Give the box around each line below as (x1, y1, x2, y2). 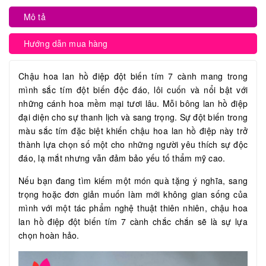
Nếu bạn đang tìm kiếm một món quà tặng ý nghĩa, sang (18, 175, 248, 187)
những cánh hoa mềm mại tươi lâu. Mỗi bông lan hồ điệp (18, 97, 248, 110)
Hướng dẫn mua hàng (24, 37, 108, 50)
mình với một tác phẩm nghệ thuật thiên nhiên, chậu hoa (18, 202, 248, 214)
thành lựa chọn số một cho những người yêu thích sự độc (18, 138, 248, 151)
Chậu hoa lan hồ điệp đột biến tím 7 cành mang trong (18, 70, 248, 83)
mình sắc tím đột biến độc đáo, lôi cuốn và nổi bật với (18, 84, 248, 96)
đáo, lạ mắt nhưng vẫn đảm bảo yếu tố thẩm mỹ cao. (18, 152, 228, 164)
